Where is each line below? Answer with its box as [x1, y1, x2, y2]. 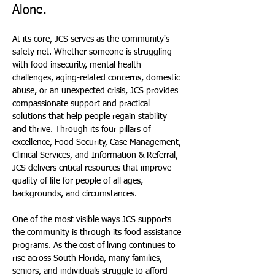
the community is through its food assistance [12, 228, 184, 237]
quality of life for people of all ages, [12, 177, 145, 185]
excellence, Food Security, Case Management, [12, 138, 184, 147]
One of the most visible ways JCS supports [12, 215, 174, 224]
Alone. [12, 4, 47, 16]
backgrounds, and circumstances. [12, 190, 137, 198]
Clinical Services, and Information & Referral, [12, 151, 180, 160]
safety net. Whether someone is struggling [12, 48, 174, 56]
